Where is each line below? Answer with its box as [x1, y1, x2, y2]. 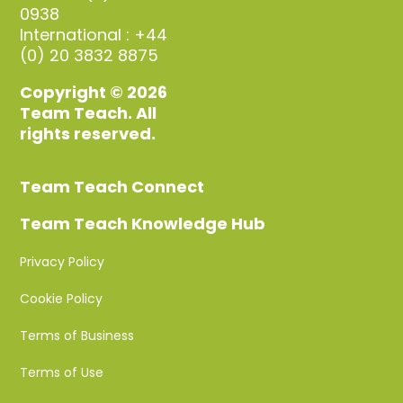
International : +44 [20, 22, 168, 46]
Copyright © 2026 [20, 80, 168, 103]
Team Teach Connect [20, 175, 205, 198]
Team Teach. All [20, 101, 157, 124]
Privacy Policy [20, 252, 105, 271]
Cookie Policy [20, 289, 103, 308]
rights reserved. [20, 121, 157, 145]
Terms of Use [20, 363, 104, 381]
